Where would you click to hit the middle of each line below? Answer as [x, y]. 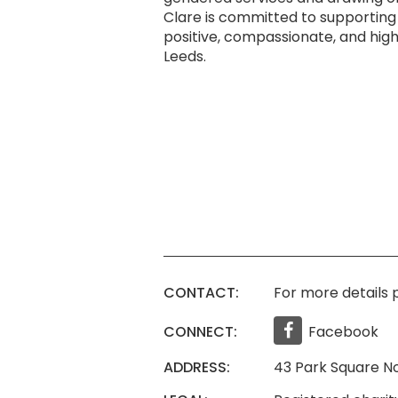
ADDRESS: [197, 367]
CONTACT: [201, 293]
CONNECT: [200, 332]
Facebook [343, 332]
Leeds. [185, 56]
